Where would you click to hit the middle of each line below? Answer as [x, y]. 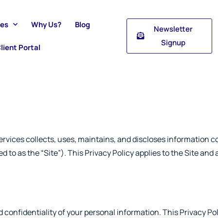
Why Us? [46, 24]
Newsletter [173, 29]
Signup [173, 42]
